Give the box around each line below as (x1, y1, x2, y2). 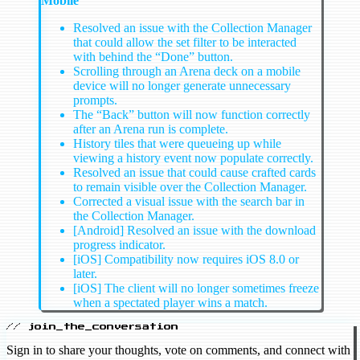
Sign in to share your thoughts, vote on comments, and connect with (6, 343, 350, 358)
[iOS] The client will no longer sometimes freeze (73, 281, 319, 296)
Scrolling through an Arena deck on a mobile (73, 64, 301, 79)
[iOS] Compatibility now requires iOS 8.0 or (73, 252, 299, 267)
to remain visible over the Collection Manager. (73, 180, 307, 194)
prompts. (73, 93, 117, 108)
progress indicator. (73, 238, 166, 252)
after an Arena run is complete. (73, 122, 228, 137)
